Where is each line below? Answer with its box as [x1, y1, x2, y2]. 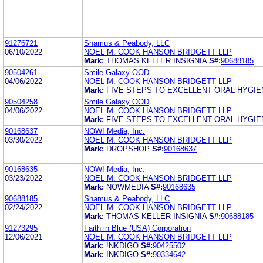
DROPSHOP [106, 144, 150, 153]
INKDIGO [106, 249, 139, 259]
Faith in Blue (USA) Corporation [84, 223, 191, 232]
